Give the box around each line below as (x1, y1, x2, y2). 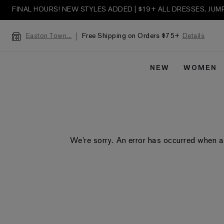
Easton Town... (25, 33, 72, 39)
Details (182, 33, 204, 39)
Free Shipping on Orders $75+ (81, 33, 180, 39)
